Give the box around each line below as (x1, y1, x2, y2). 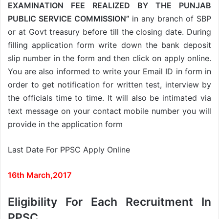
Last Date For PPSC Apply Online (8, 144, 130, 154)
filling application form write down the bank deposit (8, 40, 211, 50)
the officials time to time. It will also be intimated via (8, 92, 211, 103)
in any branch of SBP (132, 13, 211, 23)
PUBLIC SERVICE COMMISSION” (8, 13, 132, 23)
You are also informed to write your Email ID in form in (8, 66, 211, 76)
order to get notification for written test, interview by (8, 79, 211, 89)
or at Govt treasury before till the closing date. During (8, 26, 211, 37)
